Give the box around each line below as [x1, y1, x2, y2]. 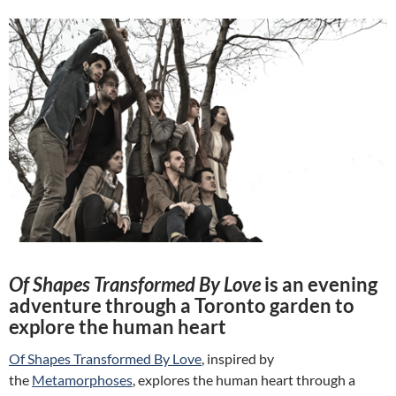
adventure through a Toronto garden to [9, 293, 354, 317]
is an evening [261, 271, 377, 296]
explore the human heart [9, 314, 226, 339]
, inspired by [202, 349, 274, 367]
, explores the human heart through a [133, 370, 355, 388]
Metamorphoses [32, 370, 133, 388]
